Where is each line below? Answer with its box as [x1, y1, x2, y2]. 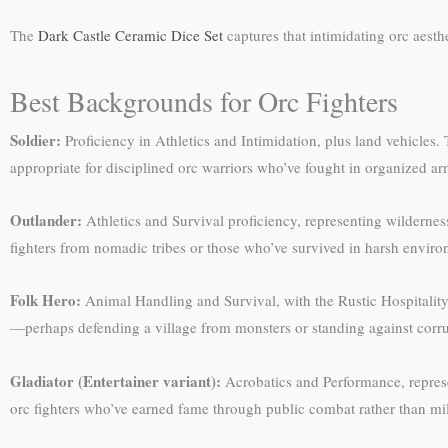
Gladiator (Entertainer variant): [10, 369, 221, 392]
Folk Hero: [10, 289, 81, 312]
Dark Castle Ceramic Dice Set [38, 24, 223, 45]
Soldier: [10, 128, 61, 151]
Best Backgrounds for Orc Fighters [10, 81, 398, 120]
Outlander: [10, 209, 82, 231]
